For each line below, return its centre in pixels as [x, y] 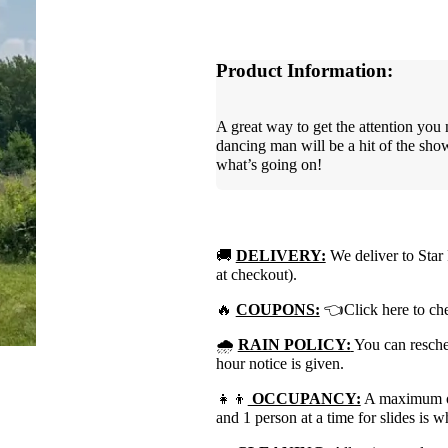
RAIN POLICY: [294, 344]
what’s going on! [268, 164]
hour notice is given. [279, 363]
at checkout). [256, 274]
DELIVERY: [280, 255]
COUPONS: [277, 309]
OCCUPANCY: [304, 398]
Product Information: [304, 71]
